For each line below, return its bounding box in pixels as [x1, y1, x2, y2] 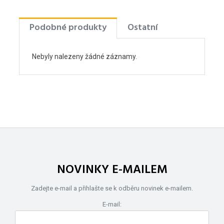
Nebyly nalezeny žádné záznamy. [32, 52, 137, 61]
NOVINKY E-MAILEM [56, 160, 167, 180]
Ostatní [127, 20, 158, 35]
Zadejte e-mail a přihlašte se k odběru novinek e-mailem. [31, 184, 193, 192]
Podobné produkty [29, 20, 106, 35]
